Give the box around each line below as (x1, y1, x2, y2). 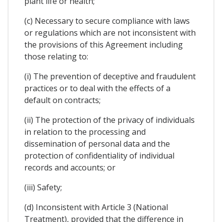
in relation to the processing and (24, 126, 146, 137)
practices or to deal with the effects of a (24, 82, 170, 94)
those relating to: (24, 51, 88, 62)
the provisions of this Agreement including (24, 39, 183, 50)
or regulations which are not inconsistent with (24, 27, 196, 38)
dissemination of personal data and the (24, 138, 170, 149)
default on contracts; (24, 94, 101, 106)
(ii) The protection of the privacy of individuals (24, 114, 195, 125)
